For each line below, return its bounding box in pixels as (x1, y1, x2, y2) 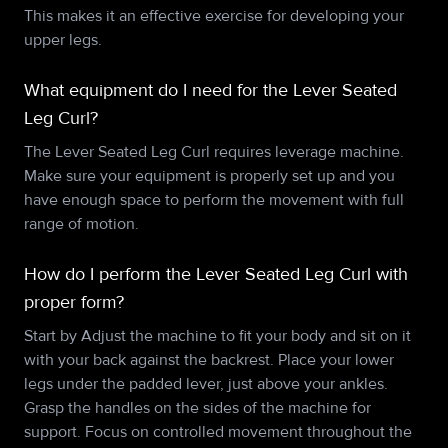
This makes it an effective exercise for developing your (24, 6, 404, 26)
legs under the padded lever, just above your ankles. (24, 374, 388, 394)
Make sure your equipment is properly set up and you (24, 166, 395, 186)
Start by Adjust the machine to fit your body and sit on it (24, 326, 411, 346)
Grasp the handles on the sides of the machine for (24, 398, 371, 418)
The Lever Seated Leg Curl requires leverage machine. (24, 142, 404, 162)
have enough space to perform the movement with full (24, 190, 404, 210)
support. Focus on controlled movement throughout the (24, 422, 412, 442)
